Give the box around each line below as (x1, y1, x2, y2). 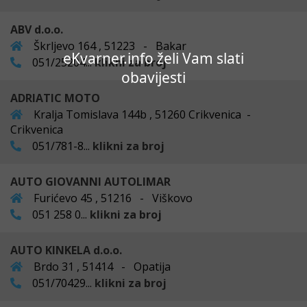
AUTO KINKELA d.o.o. (10, 242, 122, 258)
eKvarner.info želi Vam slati (63, 49, 244, 69)
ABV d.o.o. (10, 21, 63, 37)
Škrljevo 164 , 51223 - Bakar (31, 38, 186, 53)
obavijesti (121, 68, 186, 88)
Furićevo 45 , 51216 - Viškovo (31, 190, 193, 206)
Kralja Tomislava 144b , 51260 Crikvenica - (31, 106, 256, 122)
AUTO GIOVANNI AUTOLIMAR (10, 173, 171, 189)
